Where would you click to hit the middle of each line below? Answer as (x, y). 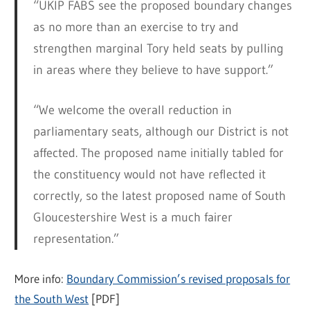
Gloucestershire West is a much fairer (133, 218)
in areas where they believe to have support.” (153, 70)
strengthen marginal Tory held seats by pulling (158, 49)
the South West (52, 299)
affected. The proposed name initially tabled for (158, 153)
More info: (41, 279)
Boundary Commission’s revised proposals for (179, 279)
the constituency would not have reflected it (149, 175)
